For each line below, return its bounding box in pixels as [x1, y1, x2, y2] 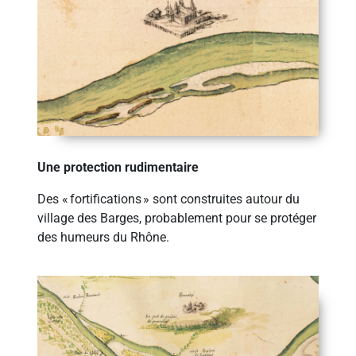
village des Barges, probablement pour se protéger [37, 210, 317, 226]
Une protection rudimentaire [37, 159, 199, 175]
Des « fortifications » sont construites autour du [37, 191, 300, 207]
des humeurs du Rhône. [37, 229, 170, 245]
